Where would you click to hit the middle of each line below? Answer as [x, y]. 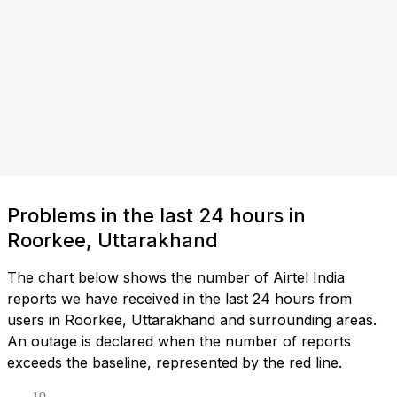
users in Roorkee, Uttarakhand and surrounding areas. [192, 320]
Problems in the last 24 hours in [156, 216]
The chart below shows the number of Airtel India [176, 278]
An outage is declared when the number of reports [179, 342]
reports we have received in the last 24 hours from [179, 299]
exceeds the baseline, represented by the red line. [175, 363]
